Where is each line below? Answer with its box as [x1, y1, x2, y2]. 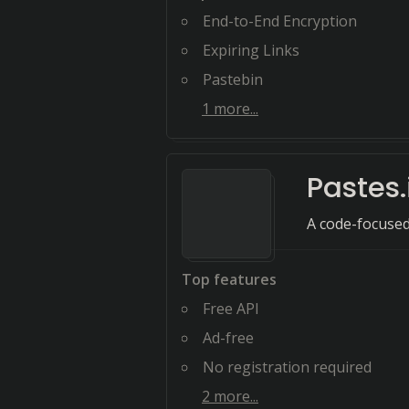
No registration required [203, 357, 372, 377]
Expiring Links [203, 40, 299, 60]
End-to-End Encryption [203, 11, 357, 31]
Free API [203, 299, 259, 319]
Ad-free [203, 328, 254, 348]
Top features [182, 269, 277, 289]
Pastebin [203, 69, 263, 89]
